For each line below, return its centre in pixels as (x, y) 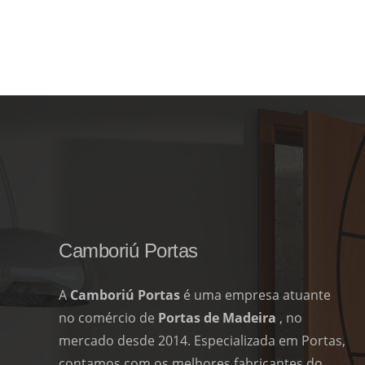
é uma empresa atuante (255, 295)
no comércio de (107, 317)
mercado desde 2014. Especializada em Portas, (202, 340)
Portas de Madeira (217, 317)
